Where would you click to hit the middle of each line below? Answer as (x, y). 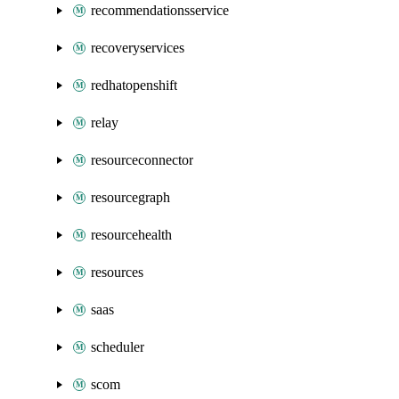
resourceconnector (142, 160)
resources (117, 272)
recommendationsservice (160, 10)
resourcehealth (131, 235)
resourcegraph (130, 197)
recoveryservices (138, 48)
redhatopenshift (134, 85)
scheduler (118, 347)
